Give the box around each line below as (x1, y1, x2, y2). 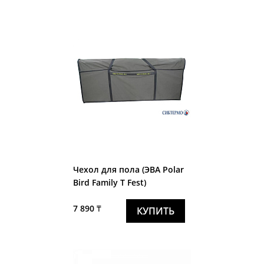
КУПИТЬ (137, 204, 174, 217)
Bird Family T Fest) (73, 176, 146, 188)
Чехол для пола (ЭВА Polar (73, 163, 184, 175)
